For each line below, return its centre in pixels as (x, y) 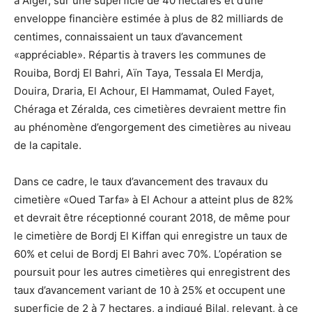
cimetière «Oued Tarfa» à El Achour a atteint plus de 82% (154, 200)
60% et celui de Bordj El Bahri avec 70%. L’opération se (148, 254)
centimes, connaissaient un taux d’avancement (128, 37)
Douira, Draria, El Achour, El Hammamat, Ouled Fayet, (144, 91)
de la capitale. (48, 146)
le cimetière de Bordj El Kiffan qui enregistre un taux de (151, 236)
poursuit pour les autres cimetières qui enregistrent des (152, 272)
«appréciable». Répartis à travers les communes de (140, 55)
